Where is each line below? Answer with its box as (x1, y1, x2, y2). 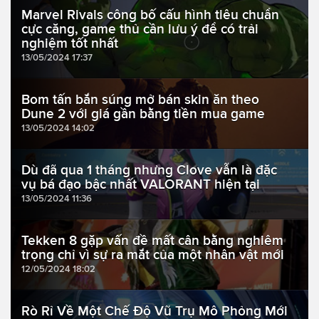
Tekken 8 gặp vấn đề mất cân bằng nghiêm (21, 233, 283, 249)
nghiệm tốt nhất (21, 36, 118, 51)
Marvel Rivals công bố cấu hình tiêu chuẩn (21, 7, 279, 23)
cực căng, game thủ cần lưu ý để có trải (21, 21, 258, 37)
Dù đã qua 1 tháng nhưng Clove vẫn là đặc (21, 162, 277, 178)
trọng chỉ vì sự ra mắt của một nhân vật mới (21, 247, 284, 263)
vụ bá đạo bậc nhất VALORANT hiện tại (21, 177, 260, 192)
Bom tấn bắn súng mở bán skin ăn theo (21, 92, 259, 108)
